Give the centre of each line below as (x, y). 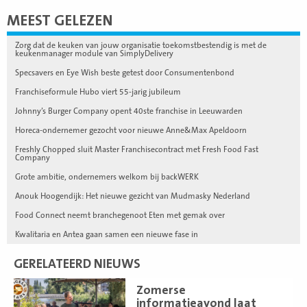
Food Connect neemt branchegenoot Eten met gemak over (120, 215)
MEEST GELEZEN (60, 21)
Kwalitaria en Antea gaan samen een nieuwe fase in (107, 234)
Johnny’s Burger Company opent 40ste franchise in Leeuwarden (129, 111)
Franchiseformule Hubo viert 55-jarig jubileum (98, 91)
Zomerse (161, 290)
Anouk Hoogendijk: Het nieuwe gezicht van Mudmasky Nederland (133, 196)
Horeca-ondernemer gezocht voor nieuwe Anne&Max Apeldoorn (131, 130)
